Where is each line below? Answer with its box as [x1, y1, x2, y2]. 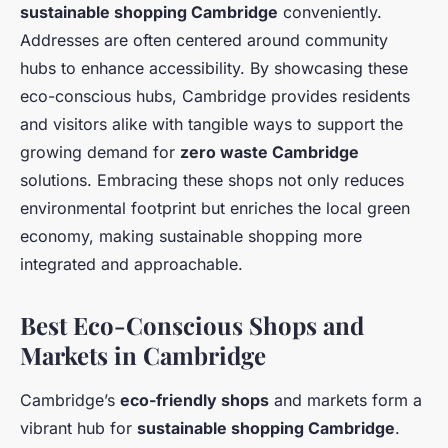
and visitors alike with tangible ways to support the [20, 114, 403, 135]
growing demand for [20, 142, 180, 163]
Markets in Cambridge [20, 339, 266, 372]
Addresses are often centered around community [20, 30, 388, 51]
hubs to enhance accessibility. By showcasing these [20, 58, 408, 79]
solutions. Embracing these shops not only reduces [20, 170, 404, 191]
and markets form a [269, 390, 422, 411]
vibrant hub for [20, 418, 137, 439]
